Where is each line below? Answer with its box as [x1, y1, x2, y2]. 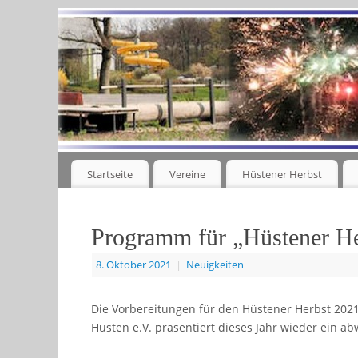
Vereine [169, 166, 205, 181]
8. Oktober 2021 [96, 258, 171, 272]
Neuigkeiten [186, 258, 244, 272]
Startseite [86, 166, 133, 181]
